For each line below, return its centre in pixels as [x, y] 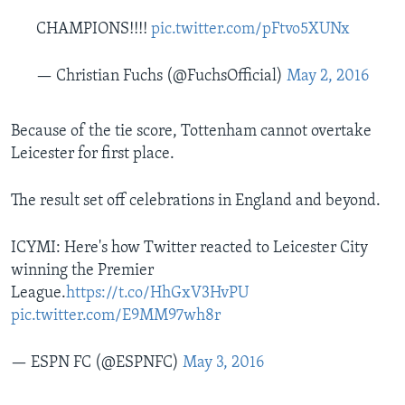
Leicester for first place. [93, 155]
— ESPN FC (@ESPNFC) [97, 363]
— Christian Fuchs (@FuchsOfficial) [161, 77]
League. [38, 294]
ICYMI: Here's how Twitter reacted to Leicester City [189, 249]
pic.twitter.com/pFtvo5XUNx [250, 30]
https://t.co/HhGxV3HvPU [157, 294]
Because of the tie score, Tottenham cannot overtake [191, 132]
